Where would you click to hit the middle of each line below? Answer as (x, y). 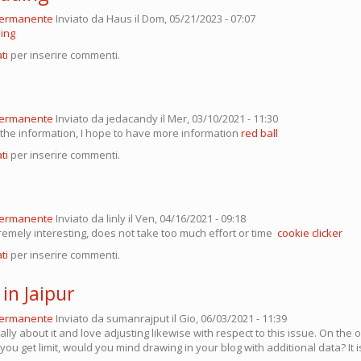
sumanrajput (138, 318)
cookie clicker (310, 232)
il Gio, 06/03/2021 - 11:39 (228, 318)
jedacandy (132, 118)
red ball (259, 133)
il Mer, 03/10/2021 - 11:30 (218, 118)
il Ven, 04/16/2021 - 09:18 (186, 218)
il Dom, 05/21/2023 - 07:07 (194, 18)
